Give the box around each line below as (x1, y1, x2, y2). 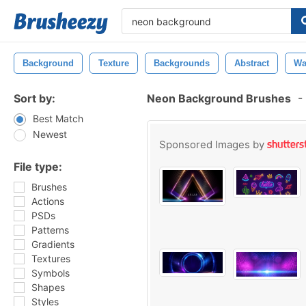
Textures (31, 253, 70, 264)
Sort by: (14, 92, 55, 105)
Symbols (31, 267, 70, 279)
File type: (14, 160, 62, 173)
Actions (31, 195, 64, 207)
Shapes (31, 281, 65, 293)
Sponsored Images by (159, 138, 267, 151)
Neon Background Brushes (147, 92, 291, 105)
